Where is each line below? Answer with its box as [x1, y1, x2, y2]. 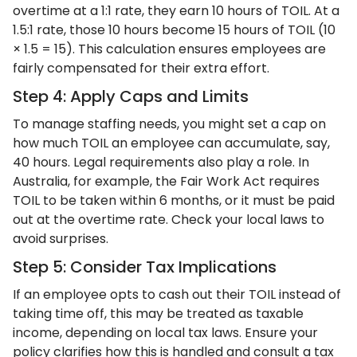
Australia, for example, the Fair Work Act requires [13, 172, 320, 190]
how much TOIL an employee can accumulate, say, [13, 134, 330, 152]
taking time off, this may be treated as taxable [13, 304, 304, 323]
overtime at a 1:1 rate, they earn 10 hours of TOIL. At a [13, 2, 339, 20]
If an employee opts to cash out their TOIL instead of [13, 285, 341, 304]
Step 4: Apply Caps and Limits [13, 85, 249, 108]
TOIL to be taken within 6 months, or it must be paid [13, 191, 335, 210]
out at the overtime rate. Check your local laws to [13, 210, 324, 229]
